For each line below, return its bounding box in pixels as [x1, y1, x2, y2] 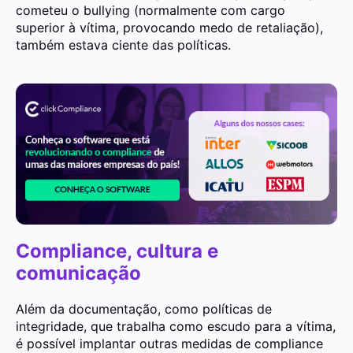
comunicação [16, 261, 141, 284]
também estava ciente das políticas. [16, 37, 231, 54]
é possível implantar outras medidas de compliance [16, 335, 323, 351]
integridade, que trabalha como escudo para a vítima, [16, 318, 336, 334]
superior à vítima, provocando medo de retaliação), [16, 20, 323, 36]
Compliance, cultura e [16, 239, 218, 262]
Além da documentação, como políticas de [16, 300, 272, 317]
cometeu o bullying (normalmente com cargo [16, 2, 285, 19]
